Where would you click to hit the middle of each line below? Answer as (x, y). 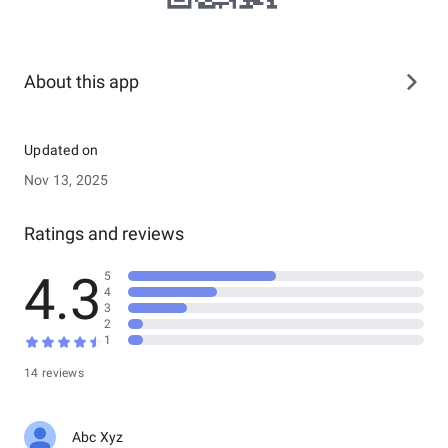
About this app (81, 81)
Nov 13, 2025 (66, 180)
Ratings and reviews (104, 233)
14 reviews (54, 373)
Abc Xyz (98, 437)
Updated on (61, 150)
